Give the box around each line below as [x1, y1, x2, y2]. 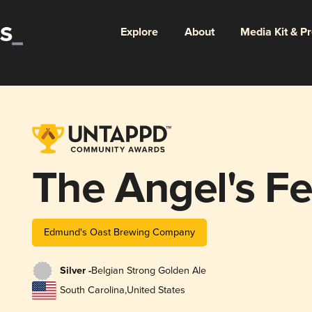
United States [126, 284, 185, 297]
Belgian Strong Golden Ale [91, 265, 206, 277]
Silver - [59, 265, 91, 278]
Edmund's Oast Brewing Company [43, 226, 195, 238]
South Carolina [59, 284, 125, 297]
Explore [120, 24, 158, 40]
